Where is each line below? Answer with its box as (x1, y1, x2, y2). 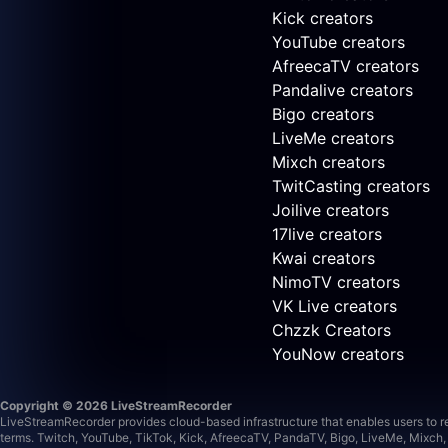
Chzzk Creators (272, 320, 391, 341)
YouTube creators (272, 32, 405, 53)
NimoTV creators (272, 272, 400, 293)
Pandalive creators (272, 80, 413, 101)
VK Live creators (272, 296, 397, 317)
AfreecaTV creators (272, 56, 419, 77)
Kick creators (272, 8, 373, 29)
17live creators (272, 224, 382, 245)
